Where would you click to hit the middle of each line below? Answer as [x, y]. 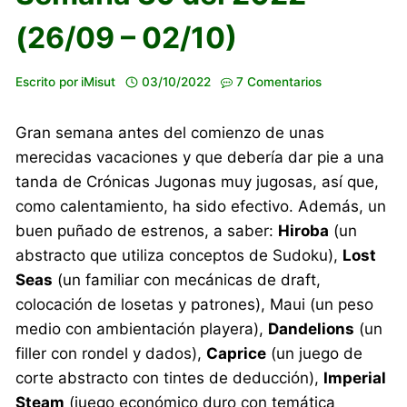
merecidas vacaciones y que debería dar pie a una [200, 157]
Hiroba [304, 230]
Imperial [355, 377]
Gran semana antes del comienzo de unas [170, 132]
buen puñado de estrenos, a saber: [147, 230]
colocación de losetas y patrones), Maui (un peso [195, 304]
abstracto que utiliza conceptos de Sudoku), [179, 255]
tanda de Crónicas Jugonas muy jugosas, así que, [198, 181]
